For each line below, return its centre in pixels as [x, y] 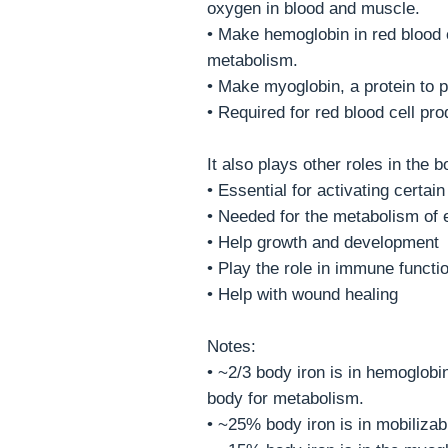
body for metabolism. [285, 398]
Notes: [231, 346]
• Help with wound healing [302, 294]
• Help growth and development [323, 242]
